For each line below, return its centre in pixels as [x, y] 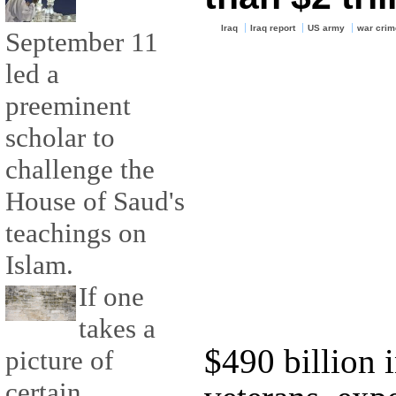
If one [111, 297]
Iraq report [273, 27]
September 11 [82, 42]
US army [326, 27]
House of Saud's [95, 202]
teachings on [76, 233]
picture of [59, 361]
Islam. [39, 265]
